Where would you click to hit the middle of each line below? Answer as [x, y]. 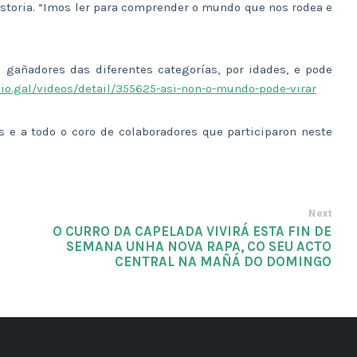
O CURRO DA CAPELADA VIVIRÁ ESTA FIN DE [192, 231]
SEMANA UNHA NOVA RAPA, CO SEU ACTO [199, 246]
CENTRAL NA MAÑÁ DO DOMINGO [224, 261]
